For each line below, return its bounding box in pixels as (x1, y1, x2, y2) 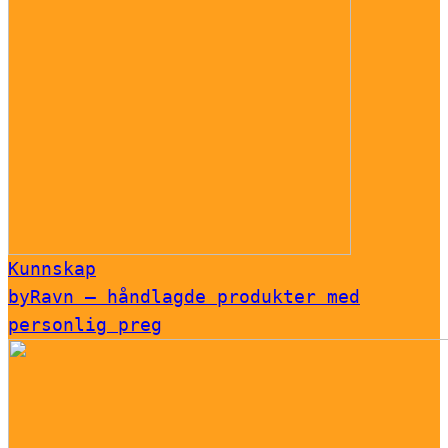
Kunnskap (8, 258, 96, 280)
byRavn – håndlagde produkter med (8, 286, 360, 308)
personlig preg (8, 314, 162, 336)
